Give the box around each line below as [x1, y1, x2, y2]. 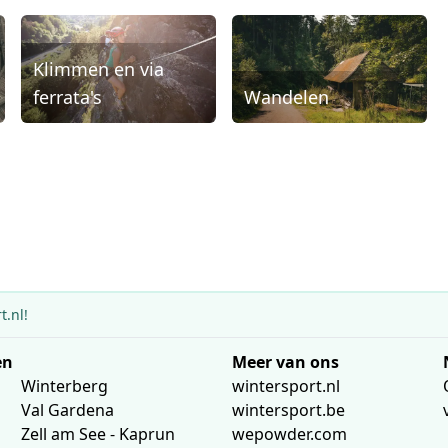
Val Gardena [21, 398, 115, 421]
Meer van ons [231, 350, 339, 373]
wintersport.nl [231, 374, 340, 397]
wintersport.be [231, 398, 345, 421]
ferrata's [33, 84, 103, 109]
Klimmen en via [33, 56, 165, 81]
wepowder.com [231, 422, 347, 445]
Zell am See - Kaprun [21, 422, 176, 445]
